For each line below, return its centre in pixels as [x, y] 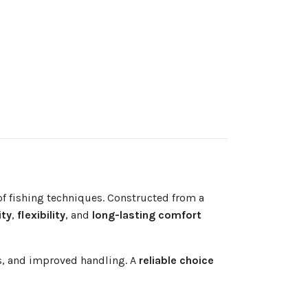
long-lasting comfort [147, 215]
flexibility [41, 215]
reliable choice [176, 261]
